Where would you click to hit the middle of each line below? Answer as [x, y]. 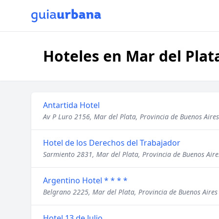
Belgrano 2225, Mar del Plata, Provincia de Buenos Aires [130, 192]
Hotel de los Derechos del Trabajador [112, 143]
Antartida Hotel [71, 105]
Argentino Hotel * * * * [85, 180]
